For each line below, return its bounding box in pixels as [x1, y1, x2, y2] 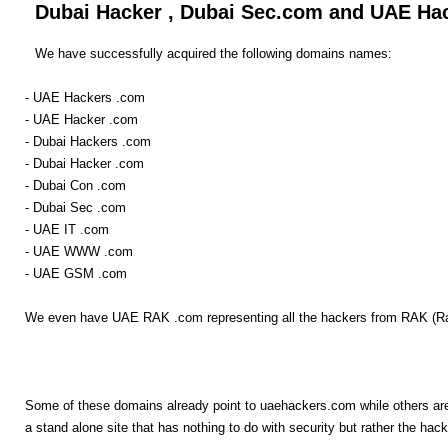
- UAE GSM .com [25, 265, 127, 281]
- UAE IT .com [25, 221, 109, 237]
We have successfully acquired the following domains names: [35, 45, 392, 61]
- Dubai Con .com [25, 177, 126, 193]
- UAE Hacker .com [25, 111, 138, 127]
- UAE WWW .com [25, 243, 133, 259]
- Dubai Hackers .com [25, 133, 151, 149]
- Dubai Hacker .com [25, 155, 144, 171]
